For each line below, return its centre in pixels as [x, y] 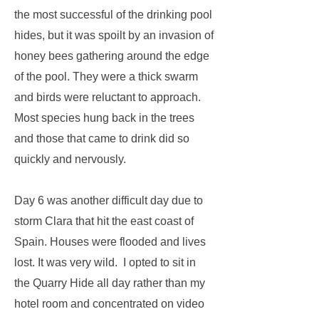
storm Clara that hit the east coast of [104, 221]
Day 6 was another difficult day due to [109, 200]
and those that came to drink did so [102, 138]
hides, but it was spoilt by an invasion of [114, 35]
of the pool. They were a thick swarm [106, 77]
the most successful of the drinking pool [113, 15]
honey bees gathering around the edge [112, 56]
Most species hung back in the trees [104, 118]
